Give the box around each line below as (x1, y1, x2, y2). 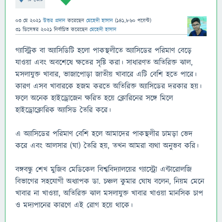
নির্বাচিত (54, 26, 69, 33)
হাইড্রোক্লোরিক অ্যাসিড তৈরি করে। (15, 105, 111, 115)
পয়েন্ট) (135, 17, 151, 24)
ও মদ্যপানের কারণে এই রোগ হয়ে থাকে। (15, 200, 133, 211)
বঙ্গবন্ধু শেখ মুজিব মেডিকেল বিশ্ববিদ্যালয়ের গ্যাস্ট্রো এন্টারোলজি (15, 164, 192, 175)
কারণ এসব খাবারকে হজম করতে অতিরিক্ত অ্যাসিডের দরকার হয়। (15, 81, 202, 92)
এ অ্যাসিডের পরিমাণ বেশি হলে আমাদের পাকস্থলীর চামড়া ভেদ (15, 128, 193, 139)
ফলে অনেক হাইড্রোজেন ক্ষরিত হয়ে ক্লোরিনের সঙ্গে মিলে (15, 93, 173, 104)
